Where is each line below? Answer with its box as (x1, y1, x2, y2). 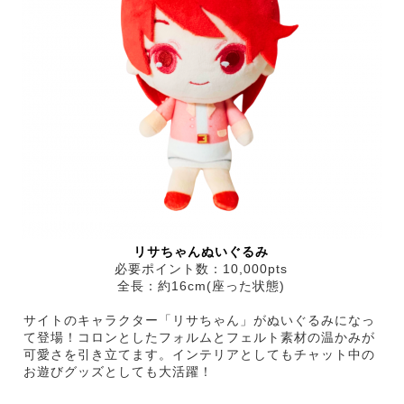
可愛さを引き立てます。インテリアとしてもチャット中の (23, 346, 375, 362)
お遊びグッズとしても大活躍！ (23, 363, 213, 379)
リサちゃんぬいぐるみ (133, 243, 269, 259)
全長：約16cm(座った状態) (116, 278, 285, 293)
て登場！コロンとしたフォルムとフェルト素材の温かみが (23, 329, 375, 344)
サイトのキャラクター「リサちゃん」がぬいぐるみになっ (23, 312, 375, 327)
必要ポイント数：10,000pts (114, 261, 288, 276)
